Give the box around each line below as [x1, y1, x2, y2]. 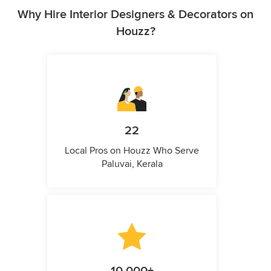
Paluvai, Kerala [101, 158, 163, 171]
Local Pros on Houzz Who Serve [65, 145, 199, 157]
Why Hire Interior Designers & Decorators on [18, 7, 253, 22]
